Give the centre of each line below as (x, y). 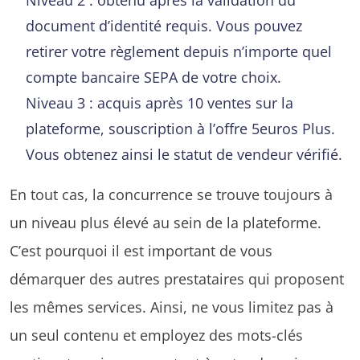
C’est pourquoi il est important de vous (141, 250)
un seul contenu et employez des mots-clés (156, 334)
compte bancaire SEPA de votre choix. (153, 76)
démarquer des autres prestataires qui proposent (177, 278)
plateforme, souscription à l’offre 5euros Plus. (180, 128)
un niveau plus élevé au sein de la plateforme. (166, 222)
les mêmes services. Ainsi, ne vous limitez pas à (172, 306)
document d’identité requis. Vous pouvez (164, 25)
